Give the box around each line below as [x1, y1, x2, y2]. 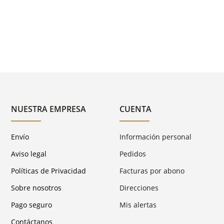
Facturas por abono [119, 166, 185, 175]
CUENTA [119, 103, 152, 114]
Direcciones [119, 183, 159, 192]
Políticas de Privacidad [11, 166, 86, 175]
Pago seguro [11, 200, 52, 209]
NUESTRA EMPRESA [11, 103, 86, 114]
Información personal [119, 132, 192, 141]
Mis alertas [119, 200, 157, 209]
